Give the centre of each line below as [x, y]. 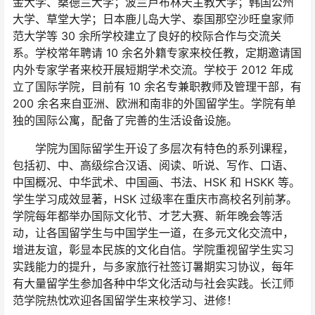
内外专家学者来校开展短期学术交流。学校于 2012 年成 [153, 70]
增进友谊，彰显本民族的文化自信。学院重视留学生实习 [153, 250]
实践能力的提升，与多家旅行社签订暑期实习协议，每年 [153, 267]
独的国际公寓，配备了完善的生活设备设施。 [125, 121]
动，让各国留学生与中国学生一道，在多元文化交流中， [153, 233]
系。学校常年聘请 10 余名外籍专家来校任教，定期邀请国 [157, 53]
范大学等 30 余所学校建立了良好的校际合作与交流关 [147, 36]
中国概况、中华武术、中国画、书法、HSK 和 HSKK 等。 [156, 182]
